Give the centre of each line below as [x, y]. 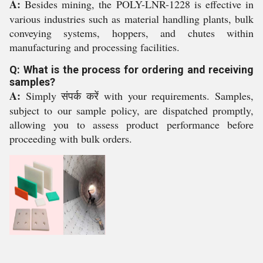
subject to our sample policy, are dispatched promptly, [131, 110]
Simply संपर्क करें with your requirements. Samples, [137, 96]
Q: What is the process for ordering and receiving [131, 70]
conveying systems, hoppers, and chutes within [131, 33]
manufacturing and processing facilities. [95, 47]
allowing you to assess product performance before [131, 124]
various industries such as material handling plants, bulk [131, 19]
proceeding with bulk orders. [71, 139]
